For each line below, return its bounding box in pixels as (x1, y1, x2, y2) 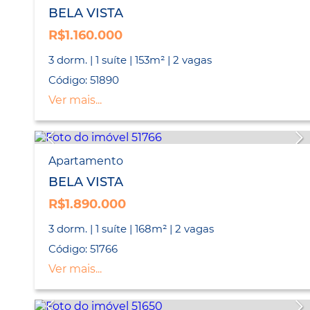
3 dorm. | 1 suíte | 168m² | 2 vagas (48, 222, 214, 236)
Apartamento (48, 154, 123, 168)
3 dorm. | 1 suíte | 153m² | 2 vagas (48, 53, 212, 67)
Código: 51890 (48, 73, 119, 87)
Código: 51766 (48, 242, 118, 256)
